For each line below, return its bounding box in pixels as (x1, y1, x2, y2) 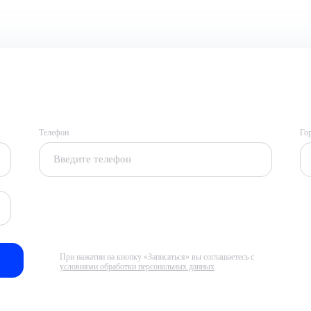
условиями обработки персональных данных (60, 261, 215, 271)
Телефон (38, 127, 69, 137)
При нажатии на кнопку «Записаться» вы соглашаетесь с (60, 251, 254, 262)
